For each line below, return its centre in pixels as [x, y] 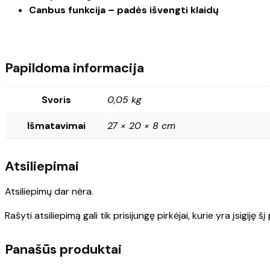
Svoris [56, 100]
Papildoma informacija [74, 67]
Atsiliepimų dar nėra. [49, 192]
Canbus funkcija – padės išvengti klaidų [124, 10]
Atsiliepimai [42, 166]
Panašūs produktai [63, 250]
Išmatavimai [56, 126]
